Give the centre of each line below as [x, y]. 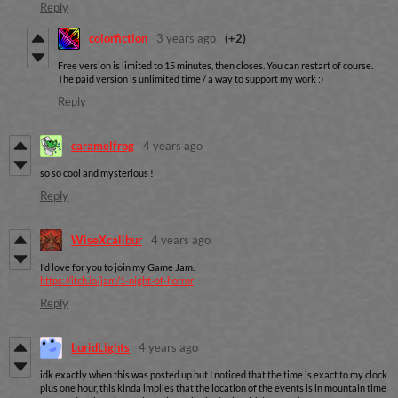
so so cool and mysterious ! [97, 172]
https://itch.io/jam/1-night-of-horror [117, 280]
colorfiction [118, 39]
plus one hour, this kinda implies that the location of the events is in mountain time [213, 387]
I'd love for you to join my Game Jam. [117, 267]
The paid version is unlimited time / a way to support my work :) [191, 78]
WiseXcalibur [107, 240]
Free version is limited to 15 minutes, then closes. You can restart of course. [215, 65]
